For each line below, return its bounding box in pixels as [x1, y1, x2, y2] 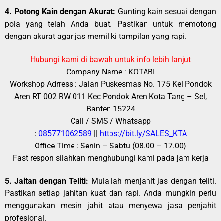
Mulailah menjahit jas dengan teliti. [88, 176, 216, 185]
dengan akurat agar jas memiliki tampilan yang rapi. [5, 32, 186, 41]
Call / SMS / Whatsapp [70, 116, 151, 126]
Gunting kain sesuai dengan [115, 7, 216, 17]
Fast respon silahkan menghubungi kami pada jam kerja [12, 153, 209, 163]
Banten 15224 [86, 104, 135, 113]
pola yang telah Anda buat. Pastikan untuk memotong [5, 19, 216, 29]
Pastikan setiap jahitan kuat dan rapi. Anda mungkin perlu [5, 188, 216, 198]
